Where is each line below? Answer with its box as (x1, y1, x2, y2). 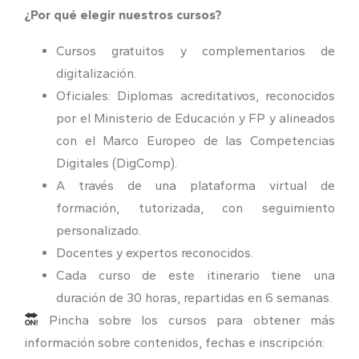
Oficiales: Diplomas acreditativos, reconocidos (56, 87, 335, 103)
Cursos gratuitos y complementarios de (56, 42, 335, 58)
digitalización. (56, 65, 136, 81)
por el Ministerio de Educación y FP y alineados (56, 110, 335, 126)
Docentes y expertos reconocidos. (56, 244, 253, 260)
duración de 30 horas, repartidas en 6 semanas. (56, 289, 332, 305)
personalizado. (56, 222, 141, 238)
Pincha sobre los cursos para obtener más (38, 312, 335, 328)
